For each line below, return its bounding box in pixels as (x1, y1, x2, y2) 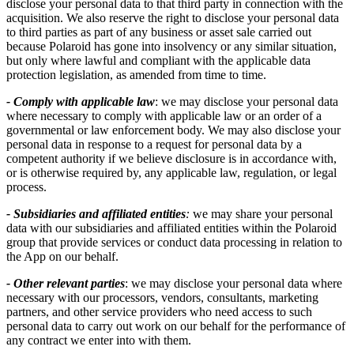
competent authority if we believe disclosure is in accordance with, (6, 152, 337, 166)
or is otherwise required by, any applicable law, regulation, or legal (6, 166, 337, 180)
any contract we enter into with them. (6, 333, 191, 348)
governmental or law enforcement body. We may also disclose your (6, 123, 341, 137)
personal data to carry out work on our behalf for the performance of (6, 319, 345, 333)
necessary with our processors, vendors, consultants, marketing (6, 291, 318, 305)
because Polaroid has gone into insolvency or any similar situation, (6, 40, 337, 54)
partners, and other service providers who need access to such (6, 305, 312, 319)
